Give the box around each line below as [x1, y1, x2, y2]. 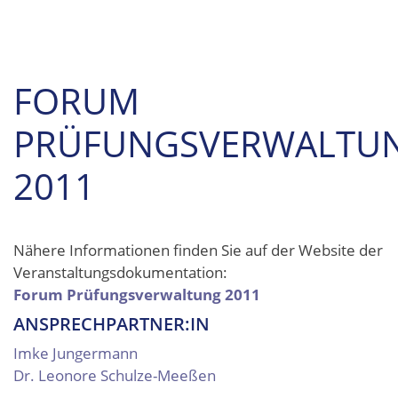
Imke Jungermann [13, 343, 138, 363]
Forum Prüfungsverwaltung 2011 [13, 284, 260, 305]
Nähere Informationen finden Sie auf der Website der [13, 240, 383, 260]
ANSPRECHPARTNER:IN [13, 311, 210, 336]
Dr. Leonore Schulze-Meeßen [13, 365, 216, 386]
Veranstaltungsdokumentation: [13, 262, 231, 283]
